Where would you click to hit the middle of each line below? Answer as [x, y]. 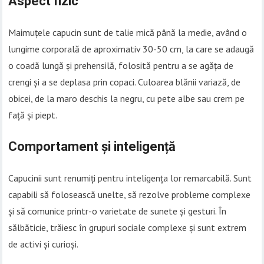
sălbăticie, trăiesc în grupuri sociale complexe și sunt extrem [128, 228]
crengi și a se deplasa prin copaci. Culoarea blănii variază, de [125, 82]
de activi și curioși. [44, 244]
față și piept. [33, 115]
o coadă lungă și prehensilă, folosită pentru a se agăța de [121, 66]
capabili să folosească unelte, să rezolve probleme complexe [130, 195]
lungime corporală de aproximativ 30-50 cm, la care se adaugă [131, 49]
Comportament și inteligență [92, 147]
